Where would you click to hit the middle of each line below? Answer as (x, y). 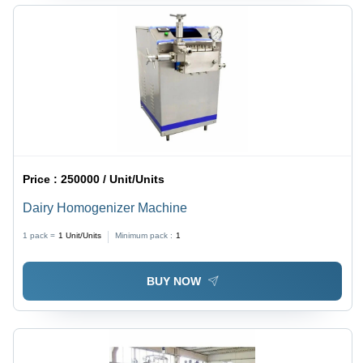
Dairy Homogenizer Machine (105, 207)
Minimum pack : (144, 235)
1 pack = (39, 235)
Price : (42, 179)
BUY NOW (173, 282)
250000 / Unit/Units (113, 179)
